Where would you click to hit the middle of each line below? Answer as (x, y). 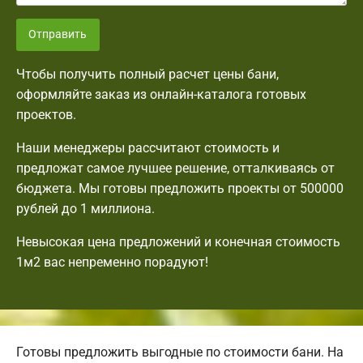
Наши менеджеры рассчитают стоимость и (148, 148)
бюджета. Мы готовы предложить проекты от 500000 (180, 189)
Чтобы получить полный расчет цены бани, (147, 75)
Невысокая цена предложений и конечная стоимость (178, 242)
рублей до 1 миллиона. (85, 209)
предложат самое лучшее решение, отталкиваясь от (175, 169)
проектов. (46, 115)
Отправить (58, 34)
